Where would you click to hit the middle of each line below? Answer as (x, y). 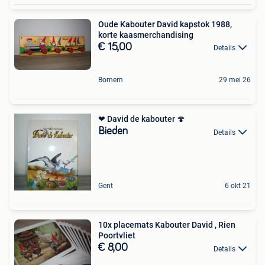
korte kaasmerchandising (146, 35)
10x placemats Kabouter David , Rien (167, 225)
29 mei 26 (235, 80)
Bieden (113, 132)
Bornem (111, 80)
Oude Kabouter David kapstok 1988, (165, 24)
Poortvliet (117, 236)
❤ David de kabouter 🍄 (142, 119)
